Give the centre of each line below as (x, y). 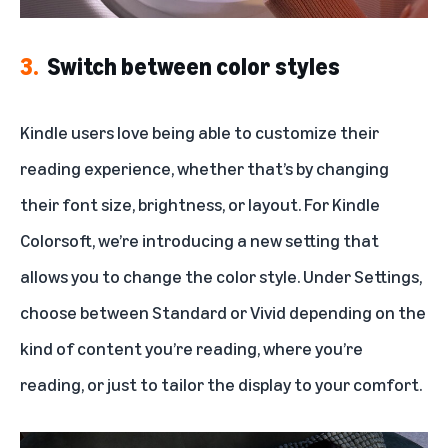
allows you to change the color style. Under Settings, (221, 276)
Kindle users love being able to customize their (199, 132)
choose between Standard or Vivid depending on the (223, 312)
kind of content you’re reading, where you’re (191, 348)
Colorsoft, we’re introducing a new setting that (199, 240)
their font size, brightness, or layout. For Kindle (200, 204)
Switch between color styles (193, 66)
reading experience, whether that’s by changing (204, 168)
